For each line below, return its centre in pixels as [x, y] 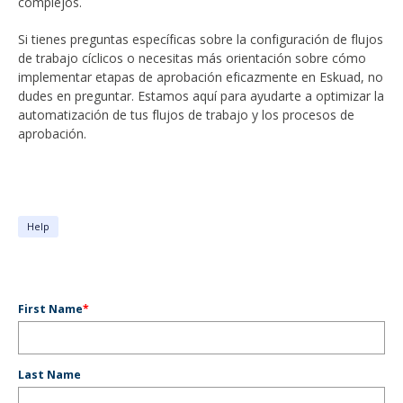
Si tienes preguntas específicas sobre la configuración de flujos [201, 39]
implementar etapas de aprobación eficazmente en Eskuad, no [201, 76]
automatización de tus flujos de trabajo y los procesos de [186, 114]
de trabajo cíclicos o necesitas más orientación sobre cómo [192, 58]
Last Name [49, 374]
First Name [50, 309]
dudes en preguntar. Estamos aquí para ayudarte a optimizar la [201, 95]
